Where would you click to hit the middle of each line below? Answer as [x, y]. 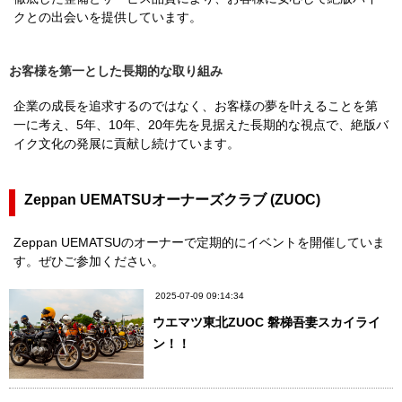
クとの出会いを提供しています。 [108, 17]
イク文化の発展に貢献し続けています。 [127, 144]
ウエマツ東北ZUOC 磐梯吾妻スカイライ [266, 323]
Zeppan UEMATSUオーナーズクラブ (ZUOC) [172, 200]
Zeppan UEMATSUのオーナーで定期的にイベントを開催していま [199, 243]
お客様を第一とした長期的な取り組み [116, 71]
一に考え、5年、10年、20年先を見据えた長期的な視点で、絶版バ [201, 125]
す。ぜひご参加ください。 [89, 262]
